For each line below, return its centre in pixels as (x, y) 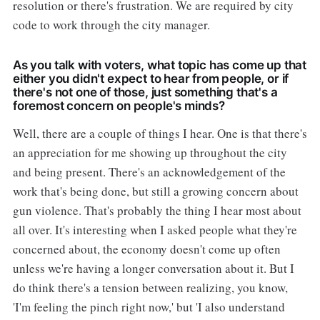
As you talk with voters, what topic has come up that (160, 65)
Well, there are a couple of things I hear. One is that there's (160, 134)
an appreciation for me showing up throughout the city (150, 153)
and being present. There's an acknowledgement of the (149, 172)
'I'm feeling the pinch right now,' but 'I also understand (149, 307)
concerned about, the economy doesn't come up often (146, 249)
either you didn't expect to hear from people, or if (151, 79)
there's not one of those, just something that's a (145, 92)
